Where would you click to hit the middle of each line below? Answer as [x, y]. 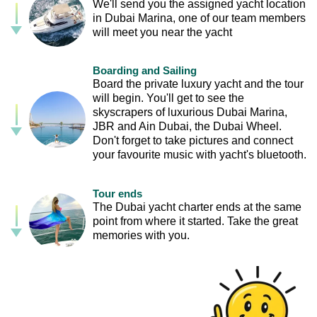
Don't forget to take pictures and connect [193, 141]
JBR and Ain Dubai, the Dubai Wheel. [187, 127]
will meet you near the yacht [162, 33]
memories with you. [141, 235]
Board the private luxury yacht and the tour [198, 84]
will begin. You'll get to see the [168, 98]
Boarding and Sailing [145, 71]
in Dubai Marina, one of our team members [199, 18]
